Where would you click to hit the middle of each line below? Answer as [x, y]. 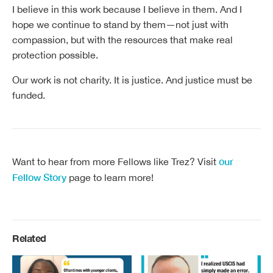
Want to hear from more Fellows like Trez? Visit [115, 162]
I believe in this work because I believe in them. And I [127, 9]
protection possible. [55, 55]
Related [29, 238]
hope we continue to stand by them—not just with [120, 24]
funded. [30, 95]
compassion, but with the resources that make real [122, 39]
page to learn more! [110, 178]
